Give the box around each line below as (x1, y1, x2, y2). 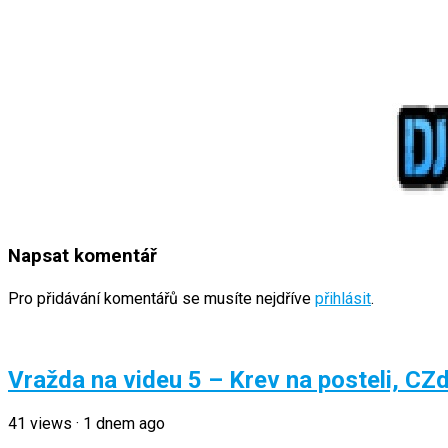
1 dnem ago (83, 414, 165, 434)
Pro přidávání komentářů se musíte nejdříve (8, 289, 315, 309)
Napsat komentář (8, 244, 157, 267)
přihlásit (315, 289, 371, 309)
